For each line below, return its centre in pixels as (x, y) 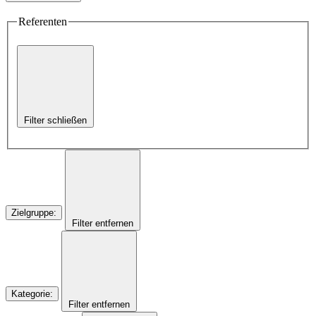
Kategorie (31, 294)
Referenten (43, 22)
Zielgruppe (32, 213)
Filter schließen (55, 121)
